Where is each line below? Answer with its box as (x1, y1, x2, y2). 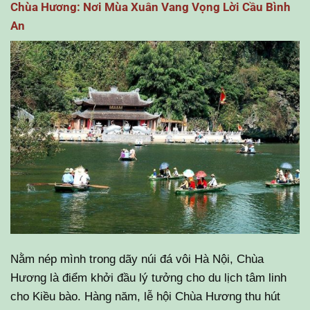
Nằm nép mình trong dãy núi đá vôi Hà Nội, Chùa (10, 251, 264, 266)
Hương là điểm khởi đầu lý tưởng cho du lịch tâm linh (10, 270, 286, 284)
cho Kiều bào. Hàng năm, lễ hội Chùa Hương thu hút (10, 289, 280, 303)
